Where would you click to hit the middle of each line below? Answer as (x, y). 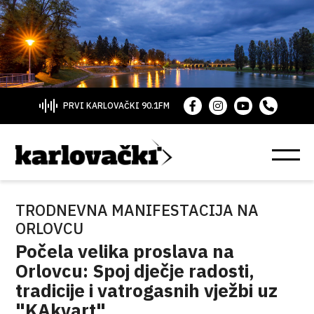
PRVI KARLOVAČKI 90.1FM (116, 105)
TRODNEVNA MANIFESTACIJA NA (137, 210)
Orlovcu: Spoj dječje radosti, (135, 271)
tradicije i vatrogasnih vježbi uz (147, 290)
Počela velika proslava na (125, 251)
